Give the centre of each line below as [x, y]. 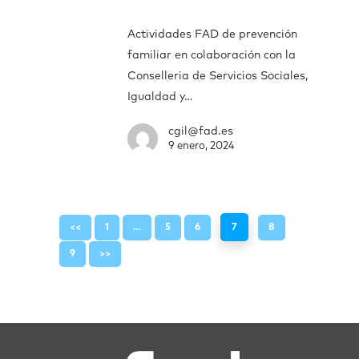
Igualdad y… [160, 97]
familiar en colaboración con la [212, 55]
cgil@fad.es [201, 131]
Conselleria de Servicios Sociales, [218, 76]
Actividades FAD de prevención [212, 34]
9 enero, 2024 [201, 146]
